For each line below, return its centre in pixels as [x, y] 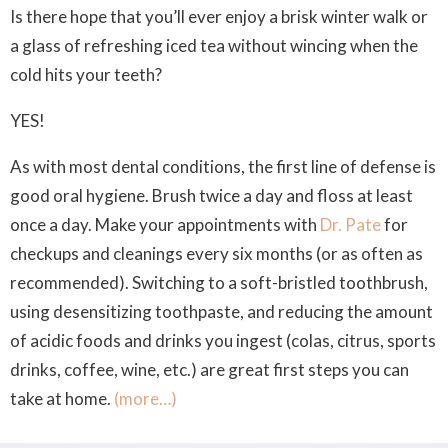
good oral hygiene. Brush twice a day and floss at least [211, 195]
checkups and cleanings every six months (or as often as [216, 253]
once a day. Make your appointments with [165, 224]
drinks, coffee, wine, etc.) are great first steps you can [209, 369]
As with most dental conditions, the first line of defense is [223, 166]
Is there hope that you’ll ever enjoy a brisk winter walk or [219, 16]
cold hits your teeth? [86, 74]
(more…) [145, 398]
